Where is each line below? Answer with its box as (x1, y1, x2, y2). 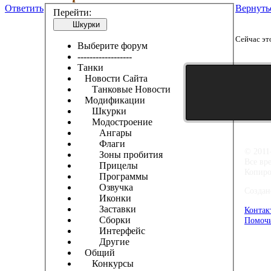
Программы (77, 171, 148, 182)
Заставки (77, 204, 136, 215)
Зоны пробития (77, 149, 163, 160)
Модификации (77, 95, 145, 106)
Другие (77, 237, 129, 247)
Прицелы (77, 160, 138, 171)
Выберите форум (77, 41, 148, 51)
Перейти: (53, 7, 91, 18)
